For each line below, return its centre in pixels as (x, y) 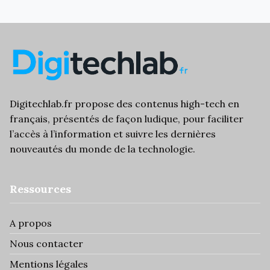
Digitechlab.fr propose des (72, 104)
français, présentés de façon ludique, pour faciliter (127, 119)
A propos (31, 223)
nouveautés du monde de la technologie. (102, 149)
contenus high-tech (180, 104)
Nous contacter (46, 243)
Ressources (40, 189)
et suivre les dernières (163, 134)
